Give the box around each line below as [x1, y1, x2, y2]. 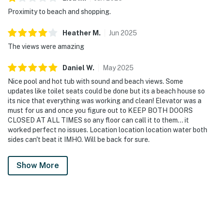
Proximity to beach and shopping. [8, 7, 111, 15]
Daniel [62, 63, 85, 72]
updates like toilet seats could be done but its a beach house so [8, 87, 205, 95]
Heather [62, 29, 91, 37]
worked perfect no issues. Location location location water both [8, 125, 207, 134]
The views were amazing [8, 42, 84, 50]
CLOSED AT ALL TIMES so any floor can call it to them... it [8, 116, 189, 124]
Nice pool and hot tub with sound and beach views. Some [8, 77, 183, 85]
